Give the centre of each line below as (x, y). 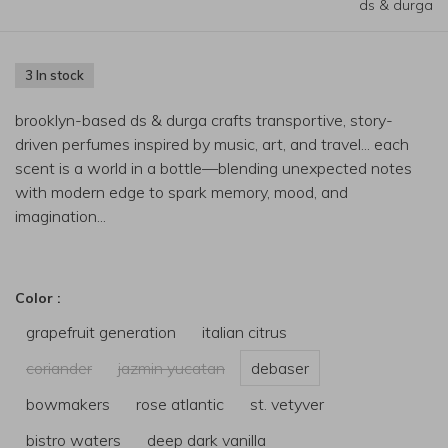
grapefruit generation (101, 332)
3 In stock (54, 75)
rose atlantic (180, 404)
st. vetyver (287, 404)
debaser (280, 368)
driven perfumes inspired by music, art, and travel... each (212, 144)
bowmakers (68, 404)
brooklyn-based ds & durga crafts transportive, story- (204, 120)
